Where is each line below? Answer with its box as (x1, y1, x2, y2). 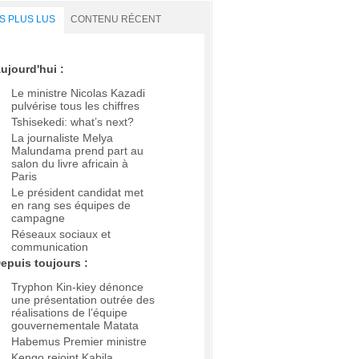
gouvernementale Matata (11, 319, 139, 333)
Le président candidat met (11, 186, 143, 200)
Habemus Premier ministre (11, 335, 147, 349)
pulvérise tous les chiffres (11, 99, 139, 113)
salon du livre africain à (11, 157, 128, 171)
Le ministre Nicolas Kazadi (11, 87, 145, 100)
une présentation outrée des (11, 293, 155, 307)
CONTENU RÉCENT (71, 14, 161, 25)
